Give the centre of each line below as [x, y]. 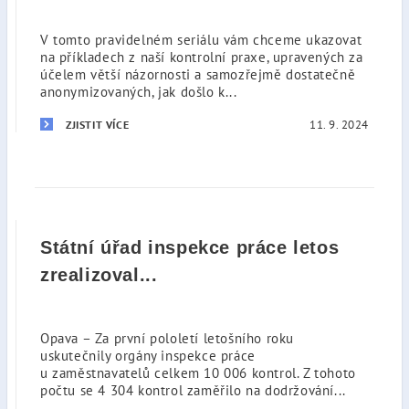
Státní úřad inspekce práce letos [190, 247]
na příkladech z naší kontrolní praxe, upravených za [202, 57]
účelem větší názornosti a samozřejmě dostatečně [198, 74]
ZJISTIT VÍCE [98, 125]
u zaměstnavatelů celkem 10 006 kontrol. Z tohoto [198, 373]
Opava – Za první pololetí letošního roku [168, 338]
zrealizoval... [99, 275]
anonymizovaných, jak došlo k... [139, 92]
